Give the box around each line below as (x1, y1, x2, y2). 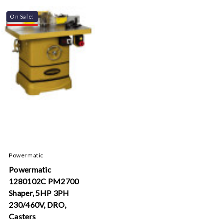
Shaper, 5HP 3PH (9, 188, 69, 197)
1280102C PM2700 (9, 176, 79, 186)
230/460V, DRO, (9, 200, 66, 209)
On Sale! (10, 13, 35, 20)
